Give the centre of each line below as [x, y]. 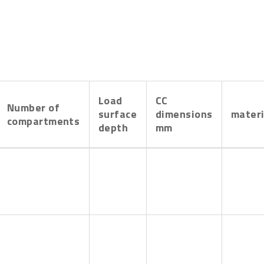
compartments [44, 121]
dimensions [184, 114]
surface [118, 114]
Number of [34, 107]
